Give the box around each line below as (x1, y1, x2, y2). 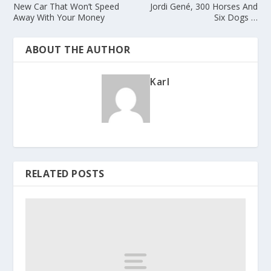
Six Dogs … (214, 11, 258, 24)
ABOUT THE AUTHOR (25, 43, 131, 57)
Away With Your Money (13, 11, 105, 24)
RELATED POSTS (25, 167, 105, 181)
